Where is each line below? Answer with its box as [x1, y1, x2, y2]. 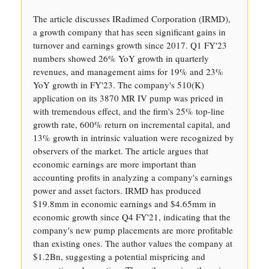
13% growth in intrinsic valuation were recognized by [33, 131, 234, 144]
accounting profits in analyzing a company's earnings [33, 171, 232, 183]
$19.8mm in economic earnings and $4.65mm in [33, 198, 216, 210]
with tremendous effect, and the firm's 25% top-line [33, 105, 225, 117]
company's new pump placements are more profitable [33, 224, 233, 236]
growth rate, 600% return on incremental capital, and [33, 118, 231, 130]
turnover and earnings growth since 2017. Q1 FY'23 [33, 39, 227, 51]
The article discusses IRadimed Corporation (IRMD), [33, 13, 231, 25]
